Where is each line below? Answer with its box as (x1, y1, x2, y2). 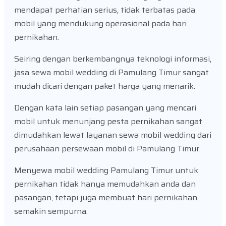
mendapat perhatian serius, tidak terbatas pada (14, 4, 195, 17)
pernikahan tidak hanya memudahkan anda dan (14, 178, 196, 191)
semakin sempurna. (14, 205, 90, 218)
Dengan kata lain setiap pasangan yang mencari (14, 101, 196, 115)
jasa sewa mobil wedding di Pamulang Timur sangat (14, 66, 209, 79)
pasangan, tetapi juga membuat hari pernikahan (14, 191, 197, 204)
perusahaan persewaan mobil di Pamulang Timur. (14, 142, 203, 155)
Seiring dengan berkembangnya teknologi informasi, (14, 52, 211, 66)
